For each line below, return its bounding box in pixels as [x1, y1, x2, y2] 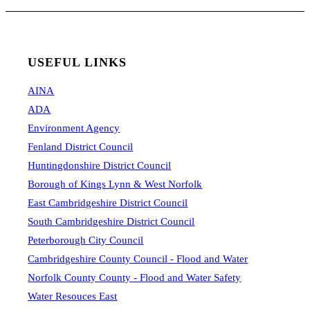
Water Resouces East [28, 291, 118, 302]
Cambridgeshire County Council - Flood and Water [28, 253, 248, 265]
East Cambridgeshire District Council [28, 197, 188, 209]
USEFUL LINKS [28, 55, 127, 69]
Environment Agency [28, 122, 120, 134]
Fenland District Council [28, 141, 134, 153]
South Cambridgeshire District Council [28, 216, 195, 228]
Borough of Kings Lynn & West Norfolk [28, 179, 203, 190]
